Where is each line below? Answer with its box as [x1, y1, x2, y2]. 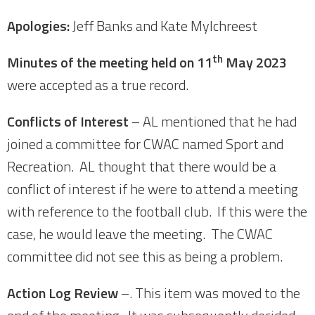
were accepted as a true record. [7, 74, 188, 96]
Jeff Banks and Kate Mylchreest [72, 15, 257, 37]
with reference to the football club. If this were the [7, 200, 307, 222]
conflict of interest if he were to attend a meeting [7, 178, 298, 200]
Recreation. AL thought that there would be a [7, 155, 276, 177]
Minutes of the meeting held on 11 [7, 51, 212, 73]
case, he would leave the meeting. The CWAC [7, 223, 273, 245]
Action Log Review [7, 282, 118, 304]
